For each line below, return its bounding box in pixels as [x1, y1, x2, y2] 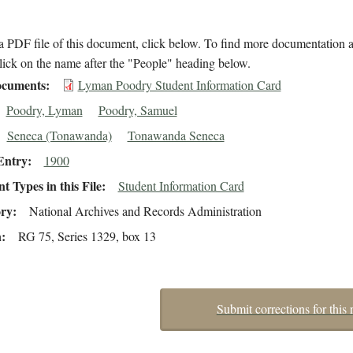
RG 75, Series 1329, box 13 [17, 228, 156, 245]
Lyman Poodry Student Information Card [77, 76, 281, 94]
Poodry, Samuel [98, 102, 177, 119]
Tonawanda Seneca [127, 127, 225, 144]
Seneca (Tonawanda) [6, 127, 112, 144]
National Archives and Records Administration [28, 203, 262, 220]
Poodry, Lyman [6, 102, 83, 119]
